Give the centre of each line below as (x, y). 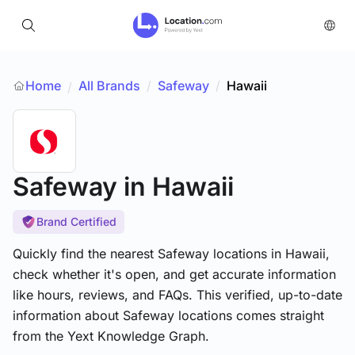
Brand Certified (76, 221)
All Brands (109, 86)
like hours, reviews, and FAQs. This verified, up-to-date (177, 295)
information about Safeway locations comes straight (168, 315)
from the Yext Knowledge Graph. (111, 336)
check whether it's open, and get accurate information (174, 274)
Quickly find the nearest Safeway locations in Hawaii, (171, 254)
